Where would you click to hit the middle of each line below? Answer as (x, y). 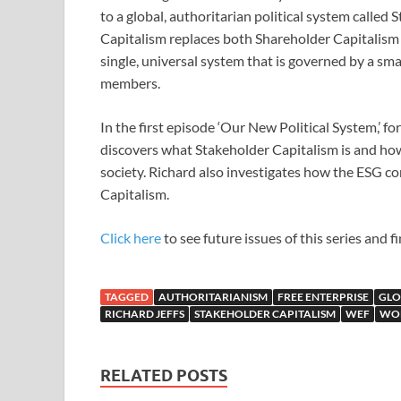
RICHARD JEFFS (145, 313)
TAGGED (127, 296)
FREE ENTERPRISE (323, 296)
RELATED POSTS (164, 375)
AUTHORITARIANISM (213, 296)
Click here (131, 237)
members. (130, 82)
